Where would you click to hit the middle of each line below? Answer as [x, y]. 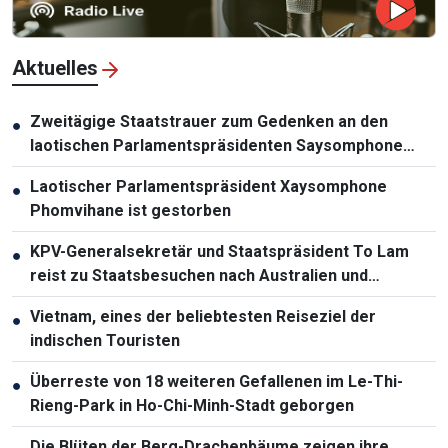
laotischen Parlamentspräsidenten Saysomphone [216, 145]
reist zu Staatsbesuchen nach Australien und [199, 275]
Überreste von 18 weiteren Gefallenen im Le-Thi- [216, 381]
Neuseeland [75, 299]
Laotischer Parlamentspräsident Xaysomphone [208, 186]
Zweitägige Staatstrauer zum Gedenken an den [209, 121]
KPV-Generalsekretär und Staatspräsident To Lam [219, 251]
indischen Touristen [105, 340]
